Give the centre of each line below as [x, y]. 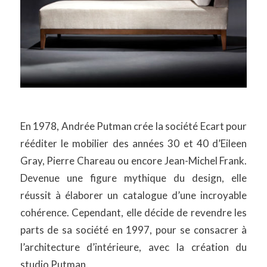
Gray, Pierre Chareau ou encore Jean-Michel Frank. [133, 160]
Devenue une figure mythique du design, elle [133, 178]
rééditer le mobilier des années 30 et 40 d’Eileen [133, 143]
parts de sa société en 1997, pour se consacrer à [133, 229]
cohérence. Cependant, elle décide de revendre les [133, 212]
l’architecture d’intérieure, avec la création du [133, 247]
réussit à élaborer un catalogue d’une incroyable [133, 195]
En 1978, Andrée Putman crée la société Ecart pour [133, 126]
